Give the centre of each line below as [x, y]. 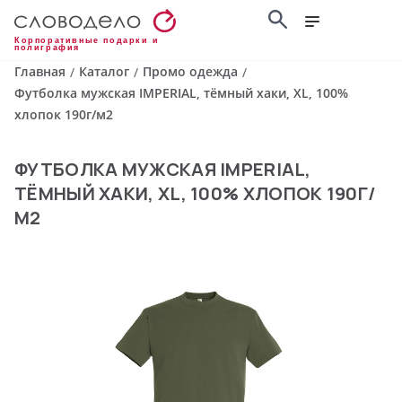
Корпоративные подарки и [87, 41]
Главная [40, 72]
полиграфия [47, 48]
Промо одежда [190, 72]
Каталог [104, 72]
